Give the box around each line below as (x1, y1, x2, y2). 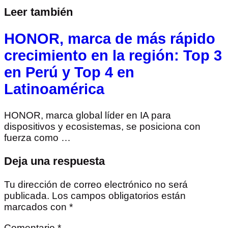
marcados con (4, 202, 69, 213)
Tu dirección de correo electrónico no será (4, 179, 188, 190)
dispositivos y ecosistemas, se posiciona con (4, 121, 201, 132)
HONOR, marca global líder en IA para (4, 109, 171, 121)
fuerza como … (4, 132, 71, 143)
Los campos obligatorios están (52, 190, 186, 202)
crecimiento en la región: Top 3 (4, 47, 222, 64)
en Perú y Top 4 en (4, 64, 134, 81)
